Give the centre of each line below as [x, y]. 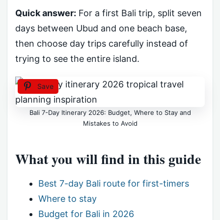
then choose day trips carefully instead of [102, 43]
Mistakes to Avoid [110, 123]
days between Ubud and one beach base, [101, 28]
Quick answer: [46, 13]
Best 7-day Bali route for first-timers [113, 184]
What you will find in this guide [108, 159]
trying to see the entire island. [77, 59]
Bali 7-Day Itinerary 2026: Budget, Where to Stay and [110, 112]
